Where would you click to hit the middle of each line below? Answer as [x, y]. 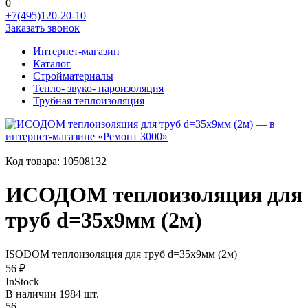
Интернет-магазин [76, 51]
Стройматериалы [73, 76]
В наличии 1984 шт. [52, 294]
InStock [22, 281]
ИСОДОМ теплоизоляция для [154, 195]
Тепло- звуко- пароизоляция [98, 88]
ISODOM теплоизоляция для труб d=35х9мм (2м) [121, 254]
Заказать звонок [43, 28]
